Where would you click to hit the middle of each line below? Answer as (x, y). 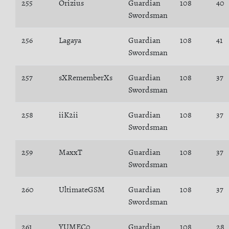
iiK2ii (68, 115)
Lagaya (70, 40)
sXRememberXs (86, 78)
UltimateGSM (82, 190)
